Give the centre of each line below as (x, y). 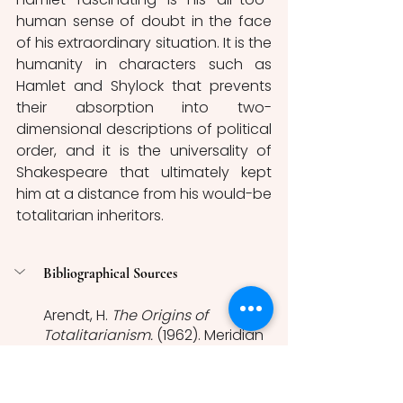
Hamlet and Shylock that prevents (144, 86)
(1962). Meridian (212, 336)
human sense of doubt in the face (144, 22)
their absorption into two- (144, 108)
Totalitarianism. (100, 336)
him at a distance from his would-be (144, 194)
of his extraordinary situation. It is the (144, 43)
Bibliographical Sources (112, 273)
